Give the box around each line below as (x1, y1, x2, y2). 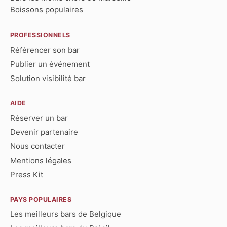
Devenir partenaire (10, 127, 78, 137)
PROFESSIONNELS (10, 31, 70, 39)
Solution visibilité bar (10, 73, 86, 83)
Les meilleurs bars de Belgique (10, 209, 121, 219)
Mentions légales (10, 155, 71, 165)
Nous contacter (10, 141, 65, 151)
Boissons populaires (10, 5, 83, 15)
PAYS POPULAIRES (10, 195, 72, 203)
